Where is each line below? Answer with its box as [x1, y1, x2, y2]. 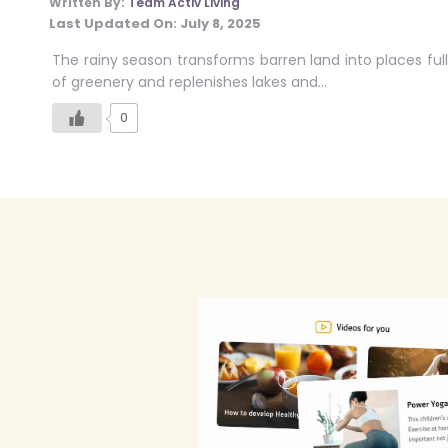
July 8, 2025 [180, 13, 261, 33]
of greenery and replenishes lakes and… [52, 71, 327, 92]
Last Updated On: [49, 13, 180, 33]
